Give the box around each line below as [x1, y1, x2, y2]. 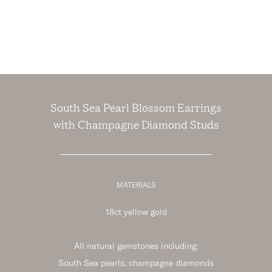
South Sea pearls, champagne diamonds [58, 257, 214, 268]
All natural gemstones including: [74, 240, 198, 251]
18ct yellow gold [105, 206, 167, 217]
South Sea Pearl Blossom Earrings [50, 99, 222, 115]
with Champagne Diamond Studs [53, 116, 219, 132]
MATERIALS [116, 180, 156, 189]
